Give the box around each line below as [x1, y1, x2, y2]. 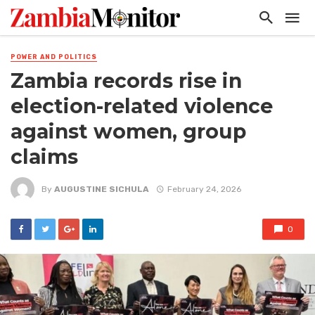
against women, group [11, 120, 246, 144]
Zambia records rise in [11, 69, 242, 94]
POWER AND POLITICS [11, 53, 97, 60]
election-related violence [11, 94, 273, 119]
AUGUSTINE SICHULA [54, 184, 149, 194]
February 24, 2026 [167, 184, 241, 194]
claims [11, 145, 78, 169]
